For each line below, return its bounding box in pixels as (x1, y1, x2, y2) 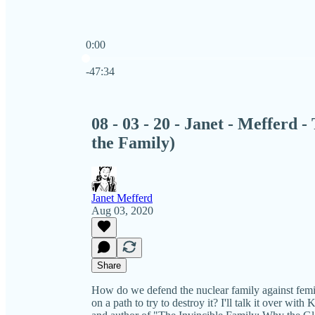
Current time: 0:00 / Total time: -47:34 (85, 51, 253, 63)
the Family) (91, 133, 175, 152)
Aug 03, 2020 (91, 204, 153, 217)
